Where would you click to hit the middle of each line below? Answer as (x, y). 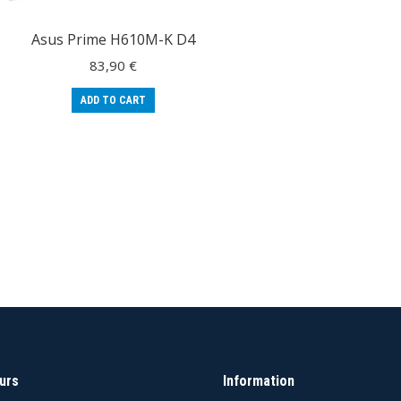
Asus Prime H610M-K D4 (113, 40)
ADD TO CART (113, 101)
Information (259, 381)
